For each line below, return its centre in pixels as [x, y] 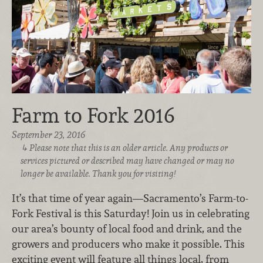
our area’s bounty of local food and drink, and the [127, 228]
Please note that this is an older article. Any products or [129, 148]
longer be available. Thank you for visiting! [98, 174]
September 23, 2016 [48, 135]
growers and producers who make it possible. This [128, 244]
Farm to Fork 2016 [93, 116]
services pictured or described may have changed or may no [127, 161]
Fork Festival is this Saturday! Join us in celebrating [131, 213]
